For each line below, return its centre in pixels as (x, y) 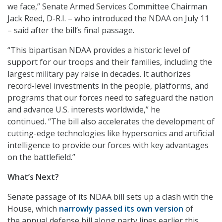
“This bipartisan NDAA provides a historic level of (99, 50)
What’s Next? (33, 177)
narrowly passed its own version (121, 209)
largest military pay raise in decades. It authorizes (99, 74)
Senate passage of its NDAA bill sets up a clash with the (110, 197)
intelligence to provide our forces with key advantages (108, 145)
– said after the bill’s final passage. (71, 30)
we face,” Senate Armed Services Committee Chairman (107, 7)
